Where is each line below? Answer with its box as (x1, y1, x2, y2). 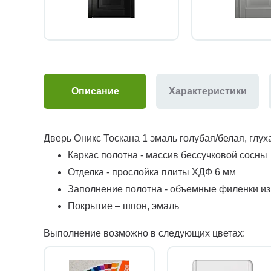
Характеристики (168, 86, 247, 97)
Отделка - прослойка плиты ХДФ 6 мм (68, 167, 236, 178)
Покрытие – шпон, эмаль (68, 201, 179, 212)
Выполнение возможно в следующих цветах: (44, 228, 245, 239)
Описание (71, 86, 119, 97)
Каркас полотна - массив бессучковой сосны (68, 150, 267, 161)
